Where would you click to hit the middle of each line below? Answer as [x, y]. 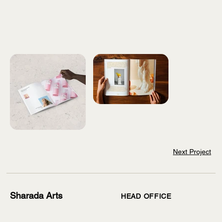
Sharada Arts [36, 195]
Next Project [192, 151]
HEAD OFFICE [146, 196]
